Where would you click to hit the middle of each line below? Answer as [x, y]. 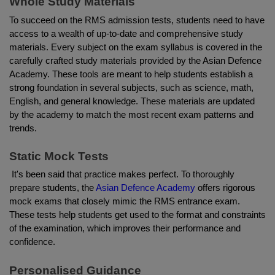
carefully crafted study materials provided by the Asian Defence [135, 60]
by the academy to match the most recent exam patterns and [131, 114]
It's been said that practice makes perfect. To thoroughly [122, 175]
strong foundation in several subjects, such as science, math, [131, 87]
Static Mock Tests [59, 156]
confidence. [32, 242]
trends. [23, 128]
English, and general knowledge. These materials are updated [132, 101]
